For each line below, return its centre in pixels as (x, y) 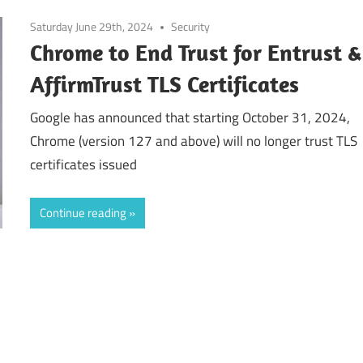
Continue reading (83, 212)
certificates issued (84, 165)
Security (191, 26)
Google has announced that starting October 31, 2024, (190, 118)
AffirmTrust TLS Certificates (165, 83)
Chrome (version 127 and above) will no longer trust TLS (194, 141)
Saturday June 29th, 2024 (92, 26)
